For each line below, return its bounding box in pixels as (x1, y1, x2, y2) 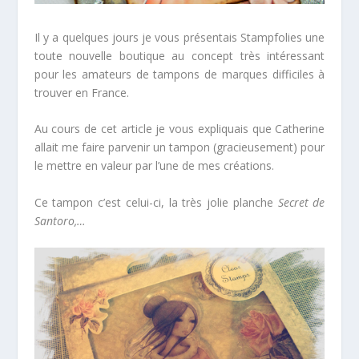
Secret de (277, 194, 325, 210)
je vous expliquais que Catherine (151, 121, 325, 137)
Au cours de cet (34, 121, 121, 137)
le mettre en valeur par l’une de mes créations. (34, 158, 274, 174)
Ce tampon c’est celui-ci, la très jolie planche (34, 194, 278, 210)
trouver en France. (34, 85, 129, 101)
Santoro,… (34, 212, 86, 228)
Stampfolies (240, 30, 303, 46)
